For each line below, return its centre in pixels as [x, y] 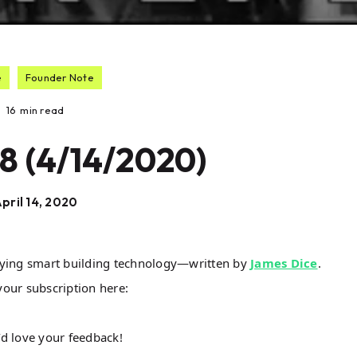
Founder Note [59, 77]
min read [42, 110]
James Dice [284, 263]
